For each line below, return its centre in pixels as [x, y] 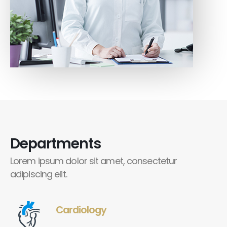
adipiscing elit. [39, 174]
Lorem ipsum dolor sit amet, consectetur [94, 161]
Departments [55, 143]
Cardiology [81, 210]
